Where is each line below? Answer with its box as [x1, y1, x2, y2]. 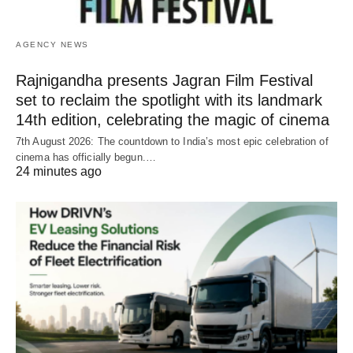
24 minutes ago [16, 165, 102, 179]
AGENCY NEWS [16, 40, 89, 50]
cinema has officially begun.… [16, 151, 156, 164]
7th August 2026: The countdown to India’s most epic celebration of [16, 136, 329, 148]
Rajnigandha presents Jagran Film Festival [16, 72, 313, 90]
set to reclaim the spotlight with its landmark [16, 91, 322, 110]
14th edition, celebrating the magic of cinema [16, 111, 329, 129]
